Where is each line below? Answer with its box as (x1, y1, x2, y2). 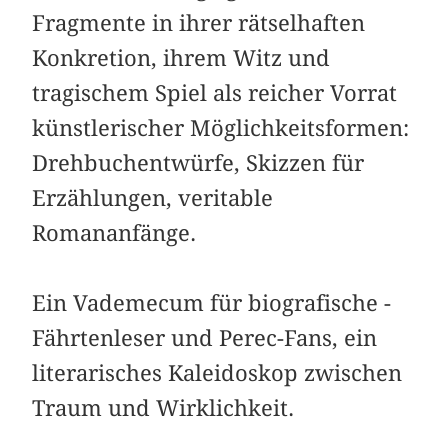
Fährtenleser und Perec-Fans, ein (32, 324, 378, 351)
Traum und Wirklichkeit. (32, 394, 295, 421)
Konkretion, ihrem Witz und (32, 44, 331, 71)
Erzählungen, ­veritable (32, 184, 274, 211)
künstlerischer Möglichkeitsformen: (32, 114, 410, 141)
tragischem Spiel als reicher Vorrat (32, 79, 398, 106)
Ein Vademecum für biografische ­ (32, 289, 392, 316)
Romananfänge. (32, 219, 197, 246)
